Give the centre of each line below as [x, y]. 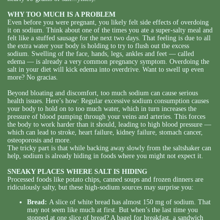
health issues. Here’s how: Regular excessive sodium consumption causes [108, 101]
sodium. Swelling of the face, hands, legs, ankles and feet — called [101, 54]
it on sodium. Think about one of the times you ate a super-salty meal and [110, 30]
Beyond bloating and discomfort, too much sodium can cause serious [103, 93]
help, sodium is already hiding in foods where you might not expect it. [105, 156]
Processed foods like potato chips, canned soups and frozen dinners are [105, 180]
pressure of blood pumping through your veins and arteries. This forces [106, 117]
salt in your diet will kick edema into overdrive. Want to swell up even [106, 70]
